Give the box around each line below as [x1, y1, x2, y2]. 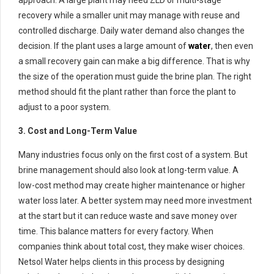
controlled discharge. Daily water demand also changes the [18, 26, 245, 36]
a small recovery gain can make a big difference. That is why [18, 56, 250, 67]
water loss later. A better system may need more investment [18, 196, 252, 206]
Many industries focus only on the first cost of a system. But [18, 150, 248, 160]
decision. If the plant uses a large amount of [18, 41, 188, 51]
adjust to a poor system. [18, 102, 111, 113]
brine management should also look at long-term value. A [18, 165, 239, 176]
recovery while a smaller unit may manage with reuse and [18, 10, 240, 21]
